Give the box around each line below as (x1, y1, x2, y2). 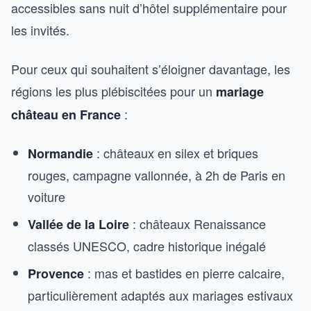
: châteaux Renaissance (129, 215, 266, 233)
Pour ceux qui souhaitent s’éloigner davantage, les (11, 60, 290, 78)
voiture (28, 187, 65, 205)
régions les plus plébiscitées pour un (11, 82, 216, 100)
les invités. (11, 21, 69, 39)
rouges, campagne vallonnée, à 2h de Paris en (28, 166, 285, 184)
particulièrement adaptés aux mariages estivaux (28, 286, 293, 304)
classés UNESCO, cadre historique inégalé (28, 237, 266, 255)
